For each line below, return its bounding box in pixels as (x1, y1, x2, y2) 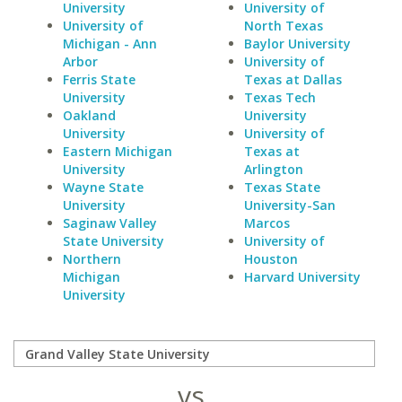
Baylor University (243, 35, 351, 52)
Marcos (243, 214, 290, 232)
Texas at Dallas (243, 71, 342, 88)
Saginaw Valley (63, 214, 157, 232)
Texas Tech (243, 89, 316, 106)
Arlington (243, 161, 303, 178)
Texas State (243, 179, 320, 196)
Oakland (63, 107, 116, 124)
